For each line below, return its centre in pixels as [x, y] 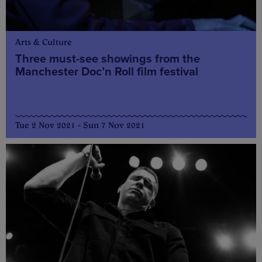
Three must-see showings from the [108, 59]
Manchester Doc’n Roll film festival [107, 72]
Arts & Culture [44, 42]
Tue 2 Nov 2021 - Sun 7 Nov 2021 [80, 125]
